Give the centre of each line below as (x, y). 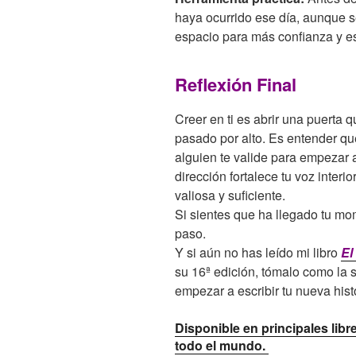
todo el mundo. (222, 345)
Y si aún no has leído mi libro (258, 252)
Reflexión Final (236, 85)
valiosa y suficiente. (230, 195)
